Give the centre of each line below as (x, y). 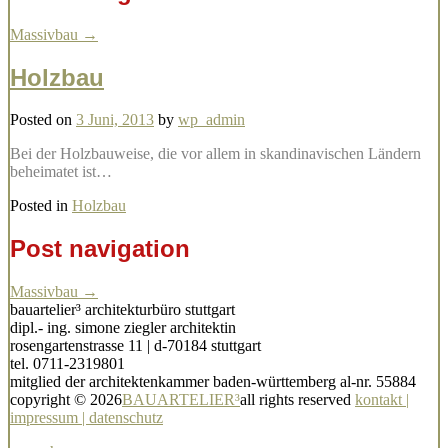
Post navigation (100, 249)
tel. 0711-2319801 (67, 364)
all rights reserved (297, 400)
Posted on (43, 120)
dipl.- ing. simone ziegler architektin (123, 328)
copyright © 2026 (66, 400)
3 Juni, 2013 (115, 120)
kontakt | (382, 400)
